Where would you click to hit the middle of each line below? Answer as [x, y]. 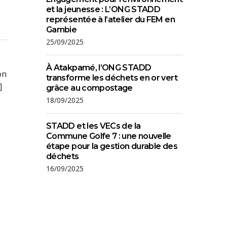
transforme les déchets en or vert [112, 78]
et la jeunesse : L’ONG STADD [103, 9]
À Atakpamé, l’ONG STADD [99, 68]
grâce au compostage [89, 88]
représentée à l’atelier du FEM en [110, 20]
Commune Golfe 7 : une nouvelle [109, 136]
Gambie [62, 30]
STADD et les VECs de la [93, 126]
